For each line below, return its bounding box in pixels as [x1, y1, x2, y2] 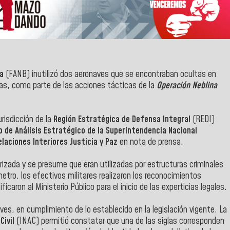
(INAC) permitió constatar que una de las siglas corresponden [14, 215, 224, 227]
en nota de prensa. [120, 136, 183, 148]
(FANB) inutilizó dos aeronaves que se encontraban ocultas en [6, 68, 216, 81]
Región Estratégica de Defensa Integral [53, 113, 193, 126]
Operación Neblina [157, 79, 217, 92]
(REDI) [193, 113, 215, 126]
